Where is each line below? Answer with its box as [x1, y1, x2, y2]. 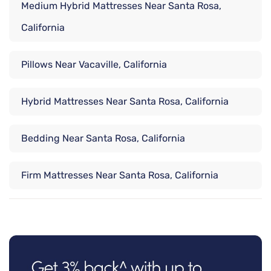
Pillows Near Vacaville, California [21, 59, 167, 71]
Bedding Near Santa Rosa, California [21, 132, 185, 145]
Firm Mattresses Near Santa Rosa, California [21, 169, 218, 181]
